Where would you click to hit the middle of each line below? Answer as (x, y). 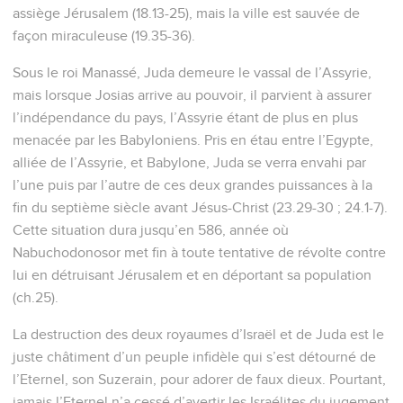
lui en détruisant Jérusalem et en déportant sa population (192, 275)
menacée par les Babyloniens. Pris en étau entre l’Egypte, (193, 140)
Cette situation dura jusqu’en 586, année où (151, 230)
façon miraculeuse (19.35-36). (104, 36)
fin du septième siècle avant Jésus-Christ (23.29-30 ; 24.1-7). (200, 207)
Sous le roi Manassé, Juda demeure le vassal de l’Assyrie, (192, 72)
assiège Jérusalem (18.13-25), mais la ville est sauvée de (186, 13)
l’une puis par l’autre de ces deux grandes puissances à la (193, 185)
